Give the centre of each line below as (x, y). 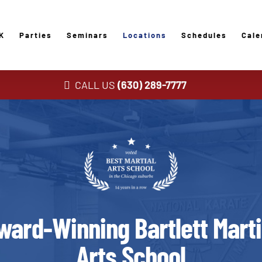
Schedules (204, 35)
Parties (36, 35)
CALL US (95, 85)
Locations (145, 35)
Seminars (88, 35)
